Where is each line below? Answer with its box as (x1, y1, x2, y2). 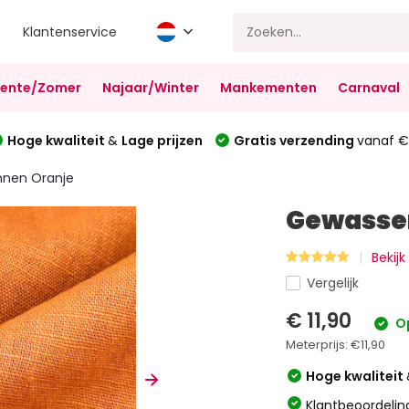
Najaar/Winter (101, 79, 199, 97)
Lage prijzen (121, 131, 203, 150)
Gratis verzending (233, 131, 357, 150)
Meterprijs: (286, 336, 351, 353)
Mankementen (219, 79, 317, 97)
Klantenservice (23, 22, 118, 41)
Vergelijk (307, 274, 360, 292)
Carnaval (337, 79, 400, 97)
